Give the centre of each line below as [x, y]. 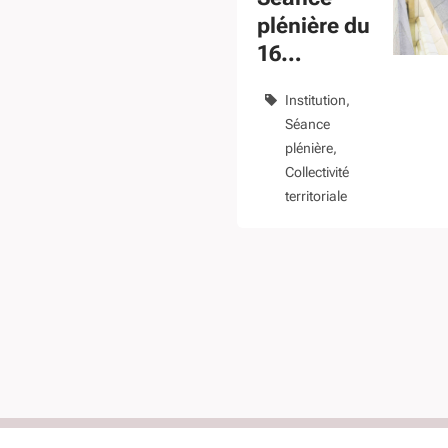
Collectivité [317, 172]
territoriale [316, 196]
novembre [308, 82]
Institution [315, 100]
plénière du [313, 26]
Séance [307, 124]
